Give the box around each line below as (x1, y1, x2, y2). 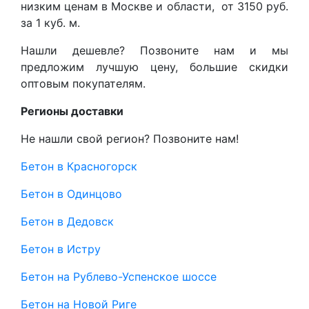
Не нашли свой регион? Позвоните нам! (21, 132, 239, 146)
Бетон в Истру (21, 242, 101, 256)
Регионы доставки (21, 104, 123, 118)
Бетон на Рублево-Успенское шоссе (21, 270, 217, 283)
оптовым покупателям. (21, 77, 146, 90)
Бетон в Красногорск (21, 159, 137, 173)
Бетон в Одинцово (21, 187, 122, 201)
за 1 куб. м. (21, 16, 80, 30)
